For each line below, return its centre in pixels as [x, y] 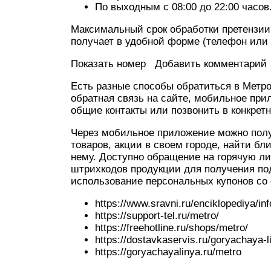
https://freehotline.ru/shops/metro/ [171, 228]
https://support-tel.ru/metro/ [157, 216]
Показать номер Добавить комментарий [169, 64]
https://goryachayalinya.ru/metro [168, 252]
